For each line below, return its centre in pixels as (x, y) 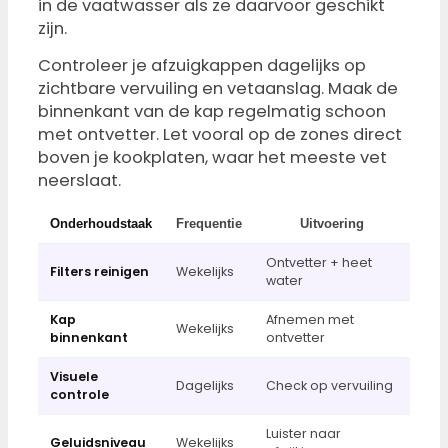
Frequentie (209, 224)
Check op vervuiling (329, 386)
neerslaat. (79, 181)
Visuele (74, 377)
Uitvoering (332, 224)
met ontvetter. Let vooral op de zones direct (220, 135)
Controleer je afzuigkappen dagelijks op (202, 66)
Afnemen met (310, 320)
